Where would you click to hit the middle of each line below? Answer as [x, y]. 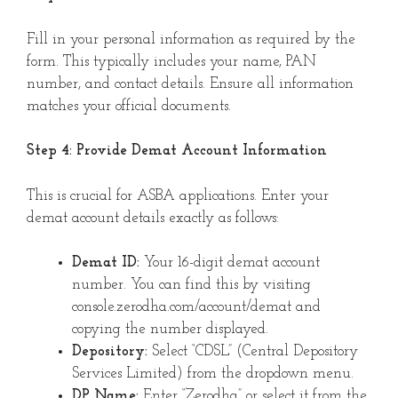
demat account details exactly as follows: [153, 218]
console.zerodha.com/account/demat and [196, 307]
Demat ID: [106, 263]
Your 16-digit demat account [230, 263]
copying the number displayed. [170, 330]
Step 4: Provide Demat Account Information [177, 151]
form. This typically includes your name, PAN [171, 61]
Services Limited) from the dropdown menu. [213, 374]
